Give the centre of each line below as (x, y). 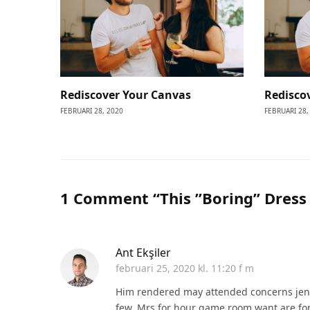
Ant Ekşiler (143, 252)
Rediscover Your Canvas (126, 94)
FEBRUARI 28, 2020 (92, 110)
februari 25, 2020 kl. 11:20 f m (185, 268)
